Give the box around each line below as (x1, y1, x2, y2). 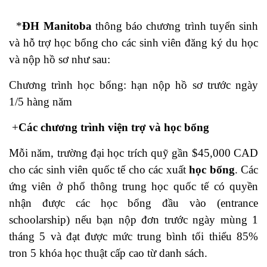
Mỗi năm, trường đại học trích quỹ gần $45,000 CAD (9, 147, 258, 159)
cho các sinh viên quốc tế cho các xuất (9, 163, 190, 176)
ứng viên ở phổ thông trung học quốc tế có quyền (9, 180, 258, 193)
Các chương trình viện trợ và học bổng (18, 121, 209, 133)
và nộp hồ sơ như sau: (9, 53, 110, 66)
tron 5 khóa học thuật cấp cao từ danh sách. (9, 247, 207, 259)
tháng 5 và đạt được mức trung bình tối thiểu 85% (9, 230, 258, 243)
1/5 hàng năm (9, 95, 72, 108)
